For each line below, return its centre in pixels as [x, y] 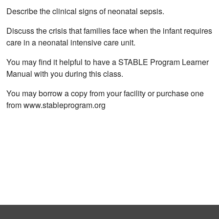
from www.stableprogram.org [56, 105]
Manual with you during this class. [65, 74]
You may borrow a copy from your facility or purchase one [105, 93]
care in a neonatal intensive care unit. [71, 43]
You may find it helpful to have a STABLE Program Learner [108, 62]
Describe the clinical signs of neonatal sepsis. [86, 11]
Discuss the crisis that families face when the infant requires [109, 31]
